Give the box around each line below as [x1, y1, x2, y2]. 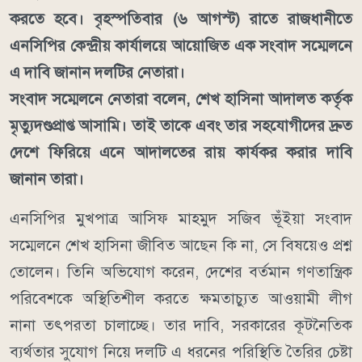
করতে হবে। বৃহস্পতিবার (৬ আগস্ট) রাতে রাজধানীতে [10, 10, 352, 29]
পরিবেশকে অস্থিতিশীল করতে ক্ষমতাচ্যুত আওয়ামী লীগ [10, 289, 352, 309]
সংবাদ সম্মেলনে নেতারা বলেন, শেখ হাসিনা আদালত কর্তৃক [10, 90, 352, 109]
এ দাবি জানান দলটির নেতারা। [10, 63, 185, 82]
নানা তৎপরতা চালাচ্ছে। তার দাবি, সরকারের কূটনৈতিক [10, 316, 352, 335]
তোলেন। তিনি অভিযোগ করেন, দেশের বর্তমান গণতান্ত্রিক [10, 263, 352, 282]
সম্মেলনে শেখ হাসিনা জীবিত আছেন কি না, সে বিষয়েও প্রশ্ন [10, 236, 352, 255]
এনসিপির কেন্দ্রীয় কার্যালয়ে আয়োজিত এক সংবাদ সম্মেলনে [10, 36, 352, 56]
